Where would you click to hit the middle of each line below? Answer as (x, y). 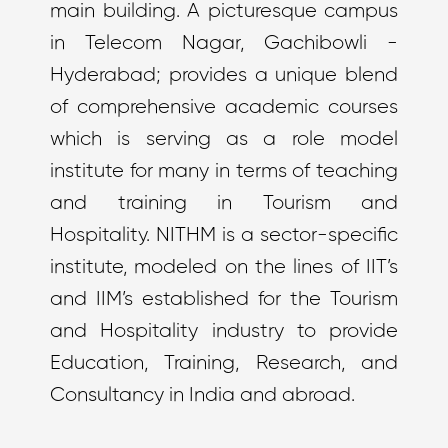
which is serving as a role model (224, 139)
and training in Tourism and (224, 203)
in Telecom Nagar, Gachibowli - (224, 43)
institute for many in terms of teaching (224, 171)
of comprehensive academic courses (224, 107)
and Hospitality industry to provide (224, 331)
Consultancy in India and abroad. (202, 395)
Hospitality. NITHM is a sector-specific (224, 235)
